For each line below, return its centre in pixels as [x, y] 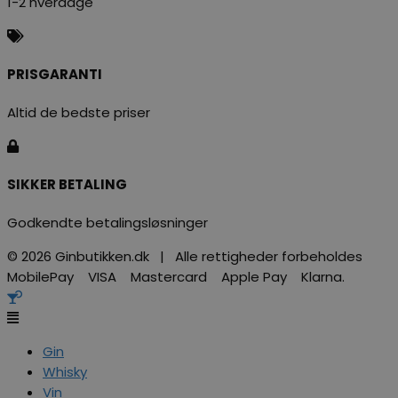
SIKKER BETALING [67, 185]
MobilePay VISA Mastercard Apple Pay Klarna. [176, 277]
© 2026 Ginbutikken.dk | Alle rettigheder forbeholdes [185, 257]
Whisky [65, 372]
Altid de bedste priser [79, 113]
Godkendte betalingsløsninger [107, 223]
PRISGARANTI [55, 75]
